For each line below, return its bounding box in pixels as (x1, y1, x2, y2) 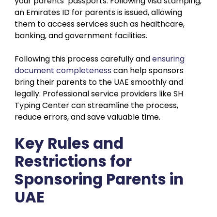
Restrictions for (15, 150, 132, 172)
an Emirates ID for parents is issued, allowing (15, 6, 182, 18)
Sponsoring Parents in (15, 168, 184, 190)
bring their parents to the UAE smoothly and (15, 76, 183, 88)
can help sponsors (111, 64, 184, 76)
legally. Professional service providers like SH (15, 88, 183, 99)
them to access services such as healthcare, (15, 18, 185, 30)
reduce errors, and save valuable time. (15, 111, 160, 123)
